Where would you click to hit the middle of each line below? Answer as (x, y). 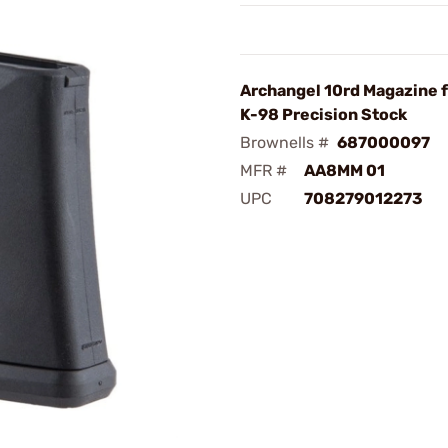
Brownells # (284, 142)
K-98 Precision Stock (323, 114)
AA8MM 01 (344, 170)
